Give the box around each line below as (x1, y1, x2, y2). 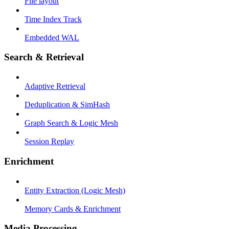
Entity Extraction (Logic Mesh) (25, 186, 125, 195)
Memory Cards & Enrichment (25, 204, 121, 213)
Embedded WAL (25, 33, 79, 42)
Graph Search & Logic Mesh (25, 119, 118, 128)
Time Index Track (25, 14, 82, 24)
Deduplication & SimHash (25, 100, 110, 109)
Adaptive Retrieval (25, 82, 85, 91)
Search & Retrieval (4, 52, 84, 63)
